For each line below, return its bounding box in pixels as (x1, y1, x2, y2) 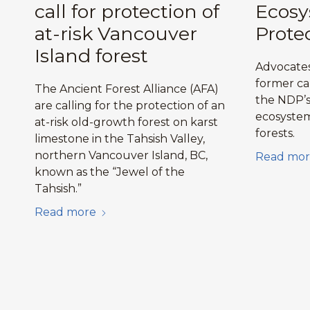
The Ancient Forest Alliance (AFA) (35, 82, 219, 95)
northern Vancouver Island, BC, (35, 148, 208, 162)
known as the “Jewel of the (35, 165, 185, 179)
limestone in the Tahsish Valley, (35, 131, 205, 145)
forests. (255, 126, 295, 140)
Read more (35, 205, 96, 219)
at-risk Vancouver (35, 21, 197, 45)
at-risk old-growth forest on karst (35, 115, 218, 129)
